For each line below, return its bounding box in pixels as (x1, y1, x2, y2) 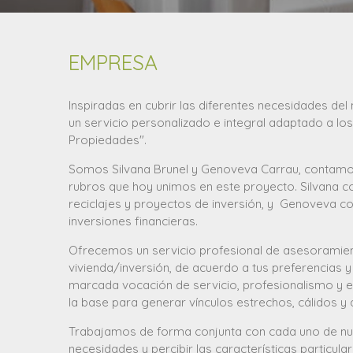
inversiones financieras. (69, 214, 198, 229)
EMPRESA (69, 50, 158, 76)
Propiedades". (69, 132, 147, 148)
